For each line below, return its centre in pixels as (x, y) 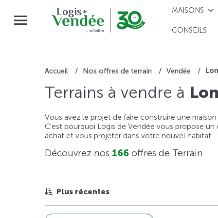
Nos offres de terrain (117, 71)
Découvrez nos (78, 153)
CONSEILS (190, 30)
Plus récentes (83, 192)
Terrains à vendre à (117, 92)
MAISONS (188, 10)
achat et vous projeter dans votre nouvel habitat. (129, 136)
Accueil (56, 71)
